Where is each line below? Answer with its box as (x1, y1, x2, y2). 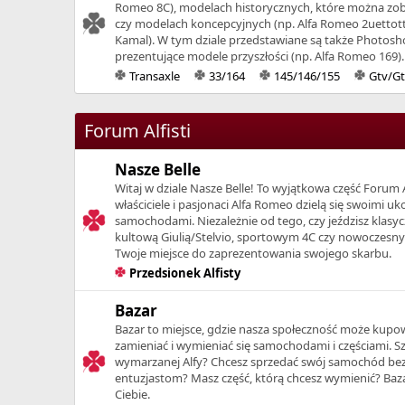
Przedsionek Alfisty (128, 264, 240, 281)
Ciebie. (115, 385, 150, 402)
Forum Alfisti (84, 118, 191, 143)
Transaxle (128, 67, 180, 84)
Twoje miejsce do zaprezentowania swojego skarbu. (115, 244, 391, 261)
